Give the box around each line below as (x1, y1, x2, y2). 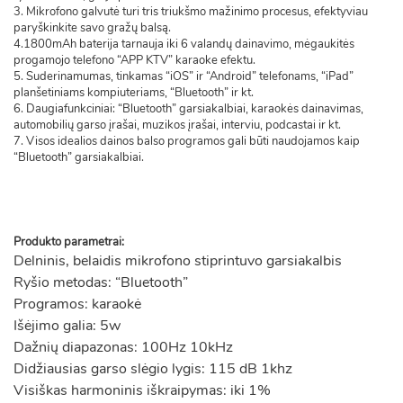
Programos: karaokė (13, 294, 141, 314)
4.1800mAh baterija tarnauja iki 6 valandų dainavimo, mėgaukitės (13, 36, 354, 52)
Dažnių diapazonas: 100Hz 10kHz (13, 337, 233, 357)
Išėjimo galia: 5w (13, 316, 121, 336)
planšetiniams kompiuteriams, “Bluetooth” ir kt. (13, 85, 254, 101)
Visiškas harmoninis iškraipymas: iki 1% (13, 381, 271, 400)
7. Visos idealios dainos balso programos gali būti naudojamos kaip (13, 133, 360, 149)
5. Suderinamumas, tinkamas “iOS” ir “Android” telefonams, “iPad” (13, 68, 354, 85)
